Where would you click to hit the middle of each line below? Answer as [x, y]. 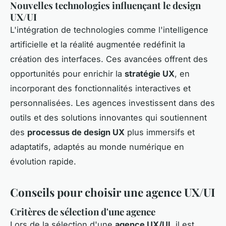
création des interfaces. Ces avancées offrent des [109, 59]
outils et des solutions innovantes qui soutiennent [108, 118]
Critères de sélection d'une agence [83, 212]
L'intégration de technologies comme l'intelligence [109, 30]
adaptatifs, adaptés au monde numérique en [97, 147]
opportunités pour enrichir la [67, 74]
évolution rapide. [43, 162]
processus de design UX [76, 132]
